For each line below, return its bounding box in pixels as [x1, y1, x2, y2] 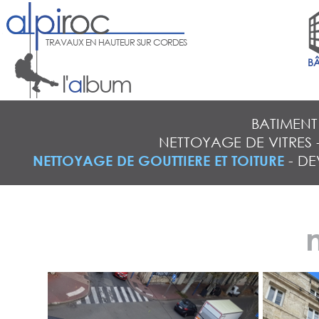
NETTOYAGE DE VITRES [158, 134, 312, 151]
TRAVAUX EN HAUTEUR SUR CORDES [45, 36, 187, 48]
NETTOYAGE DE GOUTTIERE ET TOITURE [32, 152, 284, 169]
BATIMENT [251, 115, 318, 132]
